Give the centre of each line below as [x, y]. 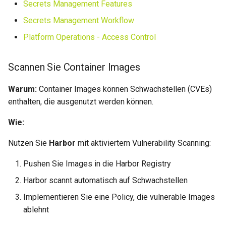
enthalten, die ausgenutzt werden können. [81, 102]
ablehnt [36, 210]
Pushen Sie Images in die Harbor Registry [97, 164]
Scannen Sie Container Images [74, 67]
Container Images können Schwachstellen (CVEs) [124, 89]
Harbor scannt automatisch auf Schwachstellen [105, 180]
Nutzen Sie [29, 143]
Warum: [22, 89]
